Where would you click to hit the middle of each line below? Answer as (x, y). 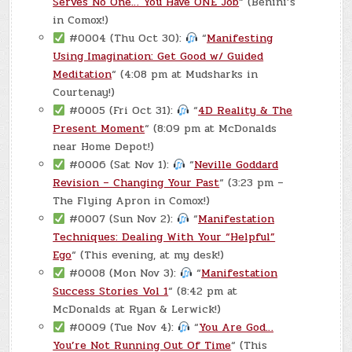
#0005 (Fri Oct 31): (121, 111)
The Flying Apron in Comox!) (132, 201)
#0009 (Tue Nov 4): (122, 328)
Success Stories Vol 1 (111, 291)
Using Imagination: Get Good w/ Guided (158, 57)
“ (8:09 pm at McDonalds (211, 129)
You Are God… (236, 328)
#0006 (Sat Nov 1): (119, 165)
